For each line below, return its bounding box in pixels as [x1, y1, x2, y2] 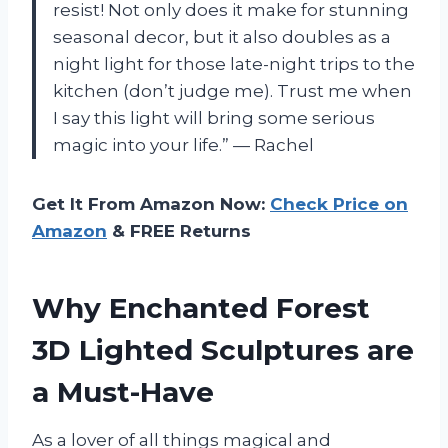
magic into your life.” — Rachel [53, 134, 314, 155]
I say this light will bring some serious [53, 107, 375, 128]
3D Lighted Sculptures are [32, 332, 414, 367]
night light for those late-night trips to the [53, 53, 415, 74]
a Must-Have [32, 374, 214, 409]
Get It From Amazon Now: [32, 193, 270, 214]
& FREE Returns [107, 220, 251, 241]
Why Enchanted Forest [32, 290, 370, 325]
